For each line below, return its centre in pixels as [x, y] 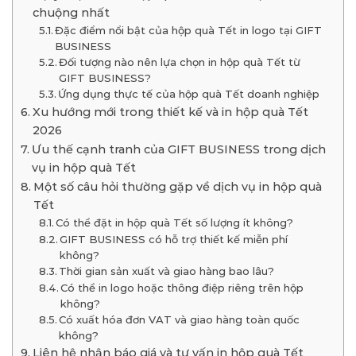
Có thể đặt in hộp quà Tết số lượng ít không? [175, 223]
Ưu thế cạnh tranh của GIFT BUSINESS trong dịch [178, 150]
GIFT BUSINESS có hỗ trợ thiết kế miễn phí [174, 240]
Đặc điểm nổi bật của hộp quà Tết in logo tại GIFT [189, 31]
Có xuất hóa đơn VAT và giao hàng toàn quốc [180, 320]
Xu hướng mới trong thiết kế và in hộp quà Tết [170, 112]
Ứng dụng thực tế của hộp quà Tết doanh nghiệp [189, 94]
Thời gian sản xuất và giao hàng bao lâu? [167, 271]
